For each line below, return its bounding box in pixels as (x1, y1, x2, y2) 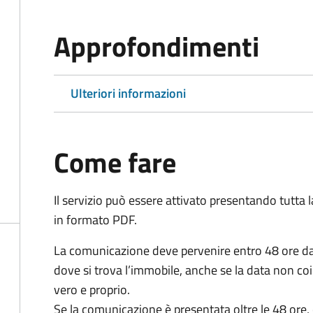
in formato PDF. (54, 210, 137, 229)
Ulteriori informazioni (71, 84, 186, 103)
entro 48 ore (233, 241, 299, 260)
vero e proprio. (54, 280, 130, 299)
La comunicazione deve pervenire (54, 241, 231, 260)
